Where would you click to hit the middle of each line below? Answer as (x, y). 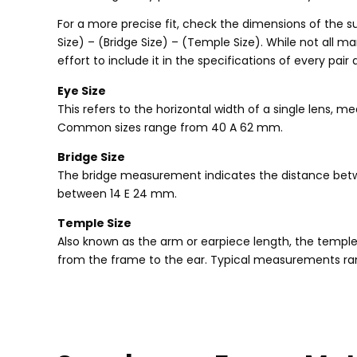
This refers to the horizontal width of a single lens (194, 109)
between (82, 193)
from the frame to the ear (131, 260)
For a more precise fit (117, 24)
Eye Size (82, 90)
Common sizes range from (133, 127)
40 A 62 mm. (245, 127)
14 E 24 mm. (142, 193)
